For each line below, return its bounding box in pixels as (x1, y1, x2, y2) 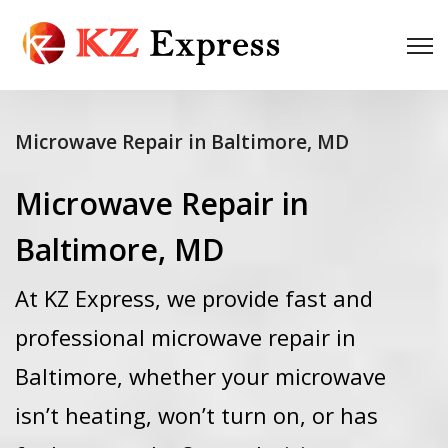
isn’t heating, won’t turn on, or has (15, 400, 378, 430)
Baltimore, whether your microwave (15, 361, 386, 391)
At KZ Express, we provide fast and (15, 283, 373, 313)
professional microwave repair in (15, 322, 356, 352)
